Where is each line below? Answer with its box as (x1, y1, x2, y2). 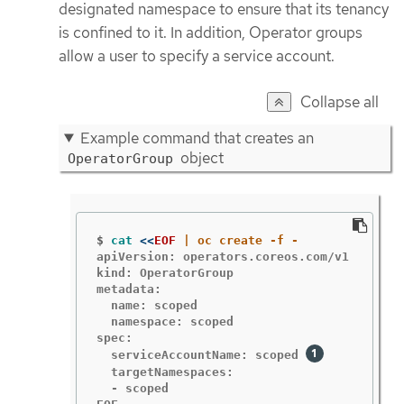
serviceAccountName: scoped (96, 348, 306, 363)
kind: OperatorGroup (96, 266, 234, 280)
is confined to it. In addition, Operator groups (59, 22, 363, 42)
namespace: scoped (96, 315, 234, 329)
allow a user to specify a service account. (59, 45, 335, 66)
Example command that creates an (79, 127, 314, 148)
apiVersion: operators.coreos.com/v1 (96, 250, 349, 264)
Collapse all (300, 92, 379, 113)
